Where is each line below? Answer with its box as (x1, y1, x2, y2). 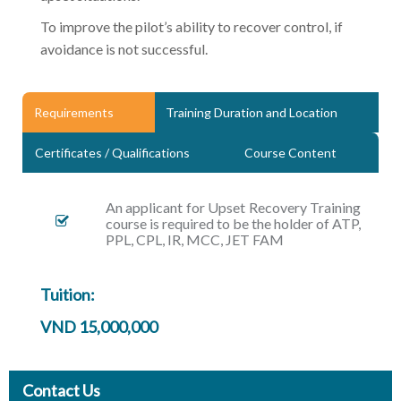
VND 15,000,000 (40, 317, 158, 337)
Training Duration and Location (166, 105, 338, 121)
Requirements (33, 105, 114, 121)
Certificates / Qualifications (35, 145, 190, 161)
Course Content (244, 145, 337, 161)
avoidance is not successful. (40, 40, 208, 58)
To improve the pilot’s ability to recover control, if (40, 18, 343, 36)
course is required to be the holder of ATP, (106, 215, 361, 233)
